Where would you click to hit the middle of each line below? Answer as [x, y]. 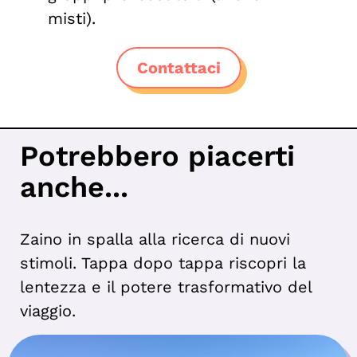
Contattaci [178, 68]
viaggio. [48, 311]
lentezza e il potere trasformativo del [166, 287]
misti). [72, 19]
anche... [74, 188]
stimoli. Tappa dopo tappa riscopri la [163, 263]
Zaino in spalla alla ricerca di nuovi [155, 239]
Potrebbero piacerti [157, 157]
